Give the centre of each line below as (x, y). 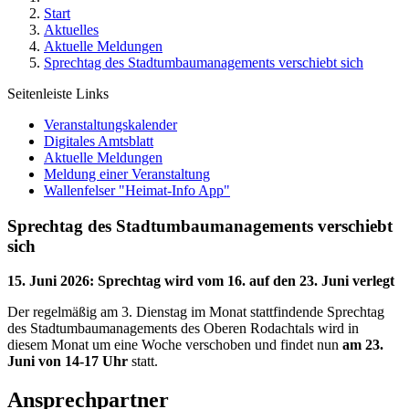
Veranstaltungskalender (110, 125)
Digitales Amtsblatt (99, 141)
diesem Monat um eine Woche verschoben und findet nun (175, 345)
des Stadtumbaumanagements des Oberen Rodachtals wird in (183, 329)
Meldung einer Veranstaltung (127, 174)
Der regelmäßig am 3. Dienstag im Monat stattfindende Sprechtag (196, 312)
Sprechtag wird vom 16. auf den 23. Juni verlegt (246, 281)
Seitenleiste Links (58, 94)
